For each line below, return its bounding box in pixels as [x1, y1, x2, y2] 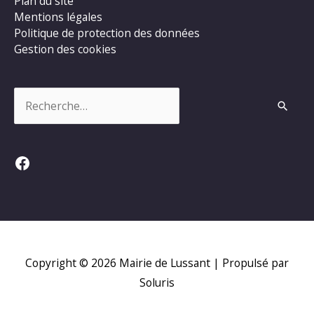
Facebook [13, 150, 86, 174]
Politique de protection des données [14, 25, 200, 41]
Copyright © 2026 [25, 255, 119, 271]
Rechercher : [13, 87, 78, 103]
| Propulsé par [210, 255, 289, 271]
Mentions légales [14, 8, 102, 25]
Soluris [139, 275, 175, 291]
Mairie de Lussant [119, 255, 210, 271]
